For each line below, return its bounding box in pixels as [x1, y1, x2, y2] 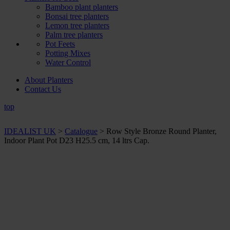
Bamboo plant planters [45, 3, 118, 11]
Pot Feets [45, 40, 75, 48]
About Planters [25, 75, 73, 84]
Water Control [45, 58, 91, 67]
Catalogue [65, 127, 98, 136]
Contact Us [25, 85, 61, 93]
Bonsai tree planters [45, 12, 109, 21]
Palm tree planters [45, 30, 103, 39]
